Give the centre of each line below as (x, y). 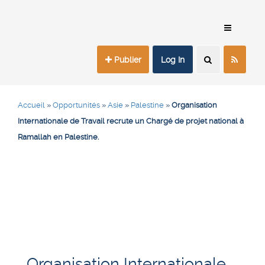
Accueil (31, 105)
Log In (173, 59)
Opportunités (76, 105)
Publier (126, 59)
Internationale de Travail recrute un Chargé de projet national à (131, 121)
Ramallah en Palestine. (58, 137)
